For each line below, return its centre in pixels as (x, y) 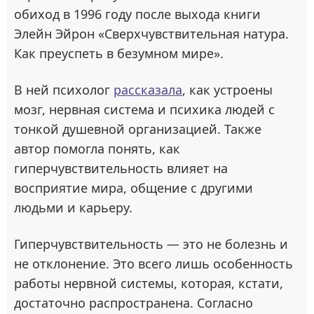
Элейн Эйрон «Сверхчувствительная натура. (151, 34)
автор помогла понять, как (97, 149)
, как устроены (227, 90)
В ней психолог (64, 90)
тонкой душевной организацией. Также (138, 129)
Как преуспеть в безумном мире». (119, 54)
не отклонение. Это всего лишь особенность (153, 264)
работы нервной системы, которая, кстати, (149, 284)
